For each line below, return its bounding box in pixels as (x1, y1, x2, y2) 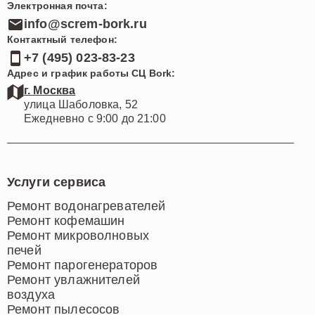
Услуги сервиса (7, 174, 106, 189)
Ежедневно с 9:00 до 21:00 (24, 112, 166, 124)
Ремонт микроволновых (7, 228, 149, 243)
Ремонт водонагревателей (7, 198, 166, 213)
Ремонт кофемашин (7, 213, 125, 228)
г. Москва (24, 84, 76, 96)
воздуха (7, 287, 56, 302)
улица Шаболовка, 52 (24, 98, 138, 110)
